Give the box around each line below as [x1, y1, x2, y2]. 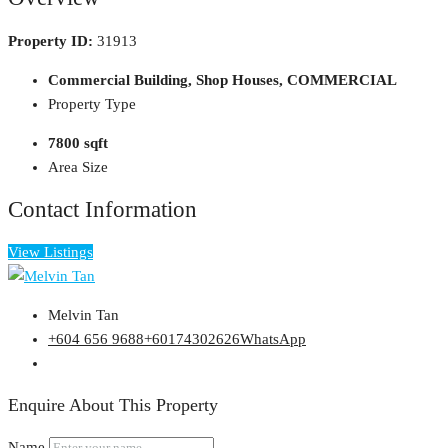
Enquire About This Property [8, 394, 218, 415]
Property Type [48, 96, 136, 113]
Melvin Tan [48, 307, 119, 324]
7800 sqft [48, 135, 108, 152]
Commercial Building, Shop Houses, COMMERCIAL [48, 72, 397, 89]
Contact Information [8, 196, 197, 222]
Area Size [48, 159, 108, 176]
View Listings [8, 244, 93, 261]
